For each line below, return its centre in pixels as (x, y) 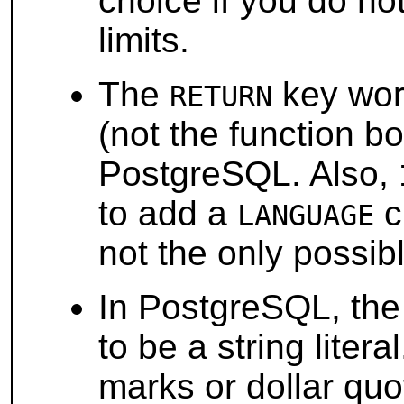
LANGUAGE (306, 216)
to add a (168, 214)
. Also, (345, 174)
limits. (144, 41)
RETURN (221, 97)
